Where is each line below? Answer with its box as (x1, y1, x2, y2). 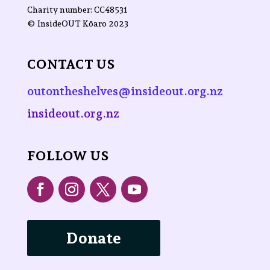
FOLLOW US (27, 148, 109, 164)
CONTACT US (27, 55, 115, 72)
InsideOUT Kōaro (37, 18, 108, 28)
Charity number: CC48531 (27, 4, 128, 14)
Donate (66, 229, 121, 248)
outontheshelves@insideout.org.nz (27, 83, 223, 98)
